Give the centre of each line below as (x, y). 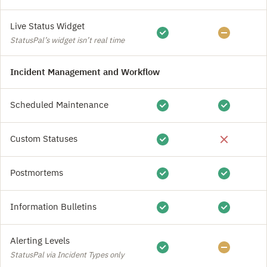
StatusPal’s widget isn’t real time (67, 40)
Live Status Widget (47, 26)
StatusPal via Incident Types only (67, 255)
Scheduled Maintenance (59, 105)
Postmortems (37, 173)
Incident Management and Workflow (85, 72)
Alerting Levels (40, 240)
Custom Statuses (44, 139)
